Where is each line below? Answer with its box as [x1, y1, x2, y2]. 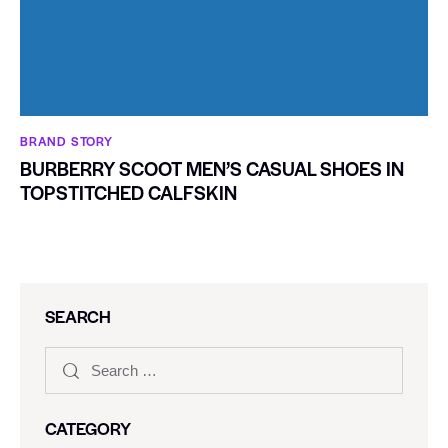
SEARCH [45, 304, 111, 329]
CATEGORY [45, 416, 131, 441]
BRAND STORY [20, 131, 113, 150]
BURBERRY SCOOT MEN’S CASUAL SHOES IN [20, 155, 404, 183]
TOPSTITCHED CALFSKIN [20, 179, 237, 207]
